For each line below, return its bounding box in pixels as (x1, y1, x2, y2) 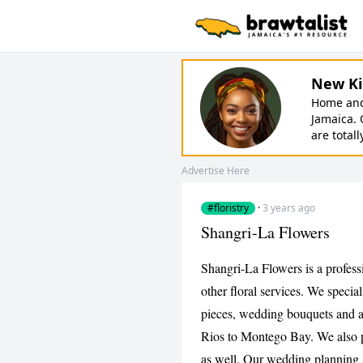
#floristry (207, 201, 249, 215)
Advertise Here (181, 164, 250, 177)
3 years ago (263, 201, 315, 215)
